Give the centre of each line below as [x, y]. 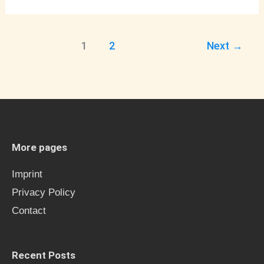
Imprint [27, 174]
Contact [29, 210]
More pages [39, 147]
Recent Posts [44, 255]
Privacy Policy [44, 192]
